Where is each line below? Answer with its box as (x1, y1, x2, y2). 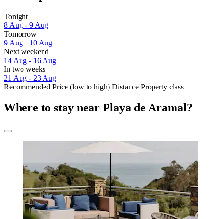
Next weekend (4, 47, 49, 56)
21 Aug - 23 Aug (4, 74, 56, 83)
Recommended (4, 83, 50, 91)
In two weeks (4, 65, 45, 74)
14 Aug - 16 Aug (4, 56, 56, 65)
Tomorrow (4, 30, 37, 39)
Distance (112, 83, 139, 91)
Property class (141, 83, 184, 91)
